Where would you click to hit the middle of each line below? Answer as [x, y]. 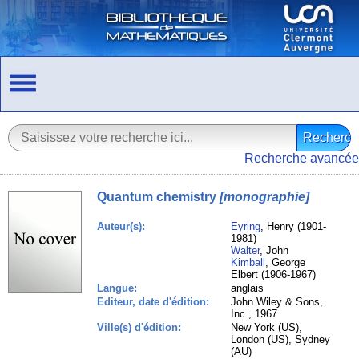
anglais [248, 288]
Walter [246, 250]
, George [286, 262]
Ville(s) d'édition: [139, 327]
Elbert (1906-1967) [274, 274]
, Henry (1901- [294, 226]
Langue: [117, 288]
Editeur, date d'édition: [153, 302]
